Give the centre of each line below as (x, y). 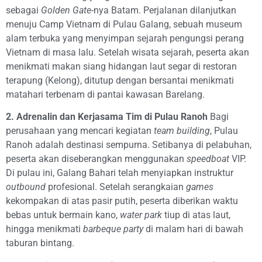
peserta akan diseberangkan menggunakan (96, 159)
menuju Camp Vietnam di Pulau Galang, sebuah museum (124, 24)
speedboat (208, 159)
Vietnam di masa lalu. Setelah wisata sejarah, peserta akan (127, 52)
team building (182, 131)
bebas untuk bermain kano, (63, 215)
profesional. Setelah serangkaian (116, 187)
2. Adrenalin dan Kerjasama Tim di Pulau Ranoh (107, 117)
